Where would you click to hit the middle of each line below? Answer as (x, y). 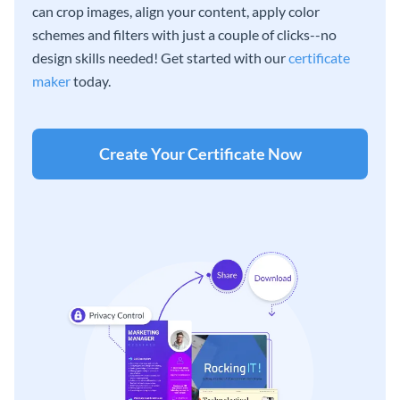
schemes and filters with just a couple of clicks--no (184, 34)
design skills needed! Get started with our (160, 57)
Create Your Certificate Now (200, 153)
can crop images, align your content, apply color (176, 11)
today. (91, 80)
